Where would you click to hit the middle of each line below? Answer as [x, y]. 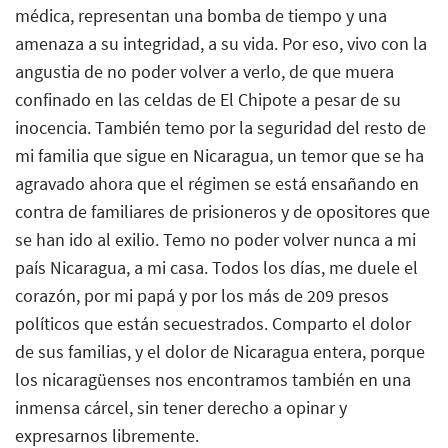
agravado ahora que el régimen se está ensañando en [217, 183]
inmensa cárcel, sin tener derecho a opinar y [181, 407]
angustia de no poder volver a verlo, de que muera [204, 71]
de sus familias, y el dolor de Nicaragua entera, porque [220, 351]
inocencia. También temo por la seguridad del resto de [220, 127]
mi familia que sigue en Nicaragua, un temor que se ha [219, 155]
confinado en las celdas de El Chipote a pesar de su [208, 99]
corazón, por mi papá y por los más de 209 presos [202, 295]
